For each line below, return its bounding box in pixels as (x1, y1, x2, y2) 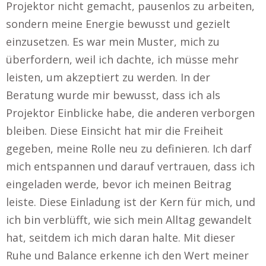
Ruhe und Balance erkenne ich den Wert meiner (6, 248, 249, 262)
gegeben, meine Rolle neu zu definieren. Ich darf (6, 141, 252, 156)
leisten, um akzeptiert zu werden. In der (6, 70, 210, 84)
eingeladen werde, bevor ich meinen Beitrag (6, 177, 232, 191)
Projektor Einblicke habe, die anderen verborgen (6, 106, 255, 120)
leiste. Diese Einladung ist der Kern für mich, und (6, 195, 255, 209)
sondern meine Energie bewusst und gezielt (6, 17, 230, 31)
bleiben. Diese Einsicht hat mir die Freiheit (6, 123, 223, 138)
